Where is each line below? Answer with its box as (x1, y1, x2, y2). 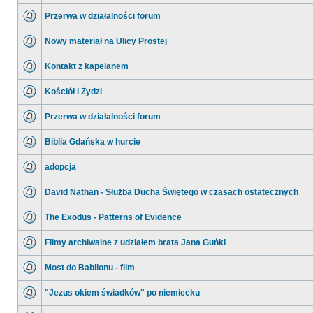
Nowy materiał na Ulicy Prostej (45, 36, 167, 46)
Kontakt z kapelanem (45, 61, 129, 71)
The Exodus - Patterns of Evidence (45, 212, 182, 222)
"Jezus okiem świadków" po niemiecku (45, 288, 200, 298)
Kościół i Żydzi (45, 87, 102, 96)
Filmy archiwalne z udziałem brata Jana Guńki (45, 238, 226, 247)
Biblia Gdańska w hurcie (45, 137, 140, 147)
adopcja (45, 162, 76, 172)
